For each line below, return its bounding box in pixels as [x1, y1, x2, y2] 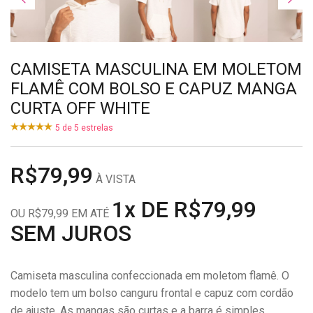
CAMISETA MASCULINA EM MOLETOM [10, 59, 302, 79]
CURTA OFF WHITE [10, 98, 150, 118]
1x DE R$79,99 [112, 196, 256, 223]
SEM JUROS [10, 219, 131, 247]
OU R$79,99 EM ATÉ [10, 206, 112, 220]
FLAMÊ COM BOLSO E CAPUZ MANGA [10, 78, 297, 99]
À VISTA [93, 172, 136, 186]
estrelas [79, 122, 113, 133]
